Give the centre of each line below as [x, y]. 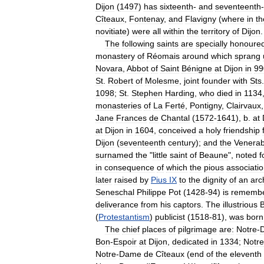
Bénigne [197, 68]
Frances [131, 118]
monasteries [118, 105]
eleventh [246, 254]
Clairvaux [244, 105]
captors [187, 204]
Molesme [162, 80]
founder [216, 80]
